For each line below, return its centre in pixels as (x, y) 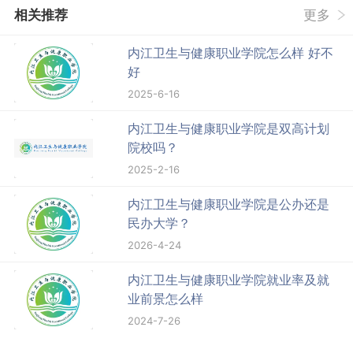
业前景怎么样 (166, 298)
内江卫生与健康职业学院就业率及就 (229, 279)
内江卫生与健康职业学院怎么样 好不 (231, 52)
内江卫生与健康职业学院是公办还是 (229, 204)
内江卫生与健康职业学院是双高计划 (229, 128)
